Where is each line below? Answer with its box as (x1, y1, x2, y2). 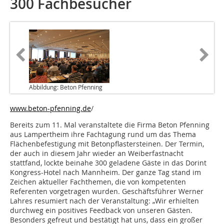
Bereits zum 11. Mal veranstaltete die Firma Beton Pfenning (10, 120, 209, 130)
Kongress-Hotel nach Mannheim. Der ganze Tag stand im (10, 167, 201, 177)
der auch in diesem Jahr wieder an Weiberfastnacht (10, 148, 183, 158)
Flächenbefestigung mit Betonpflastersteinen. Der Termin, (10, 139, 204, 149)
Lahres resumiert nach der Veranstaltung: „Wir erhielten (10, 196, 199, 206)
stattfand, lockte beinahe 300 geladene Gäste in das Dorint (10, 158, 206, 168)
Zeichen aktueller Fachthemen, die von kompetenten (10, 177, 186, 187)
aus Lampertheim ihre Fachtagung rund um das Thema (10, 129, 196, 139)
